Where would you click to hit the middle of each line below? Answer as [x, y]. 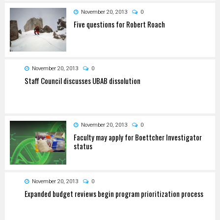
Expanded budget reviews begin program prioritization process [114, 193]
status [83, 146]
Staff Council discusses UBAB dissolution [82, 80]
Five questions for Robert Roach [119, 24]
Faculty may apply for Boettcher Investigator [138, 137]
